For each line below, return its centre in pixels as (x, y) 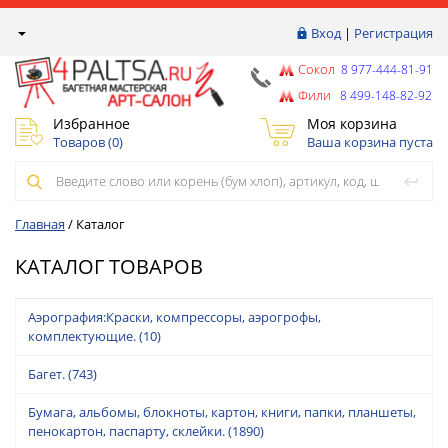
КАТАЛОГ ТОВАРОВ (109, 266)
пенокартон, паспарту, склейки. (126, 430)
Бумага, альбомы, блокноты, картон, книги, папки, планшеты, (222, 411)
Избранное (91, 123)
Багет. (46, 373)
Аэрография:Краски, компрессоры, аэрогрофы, (174, 316)
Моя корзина (351, 123)
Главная (40, 224)
